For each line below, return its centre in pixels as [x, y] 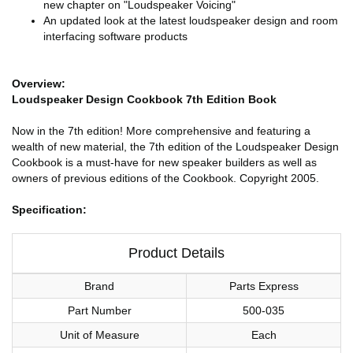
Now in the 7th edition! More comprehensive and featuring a [161, 131]
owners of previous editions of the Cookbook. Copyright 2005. [165, 178]
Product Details [176, 253]
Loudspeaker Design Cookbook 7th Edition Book [144, 100]
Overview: [39, 84]
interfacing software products [115, 37]
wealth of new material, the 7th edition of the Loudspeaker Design [175, 147]
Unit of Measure [99, 335]
